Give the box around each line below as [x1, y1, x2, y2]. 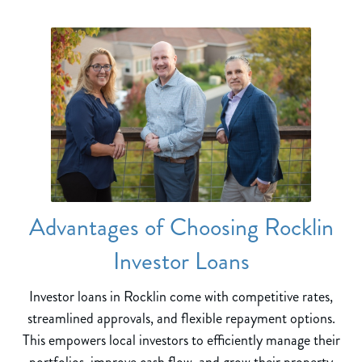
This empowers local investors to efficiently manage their [22, 329, 340, 351]
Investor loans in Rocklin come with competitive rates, [29, 285, 333, 307]
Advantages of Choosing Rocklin [28, 209, 334, 244]
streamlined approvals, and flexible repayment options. [27, 307, 335, 329]
